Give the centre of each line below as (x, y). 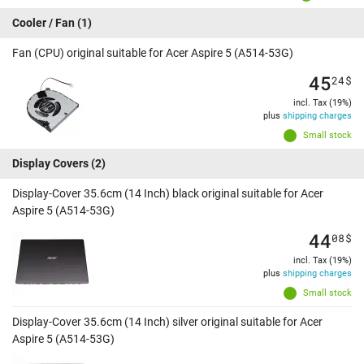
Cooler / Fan (43, 23)
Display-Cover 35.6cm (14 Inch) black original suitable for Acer (168, 194)
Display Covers (50, 164)
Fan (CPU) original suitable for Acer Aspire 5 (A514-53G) (153, 53)
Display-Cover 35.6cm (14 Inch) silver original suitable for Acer (167, 322)
